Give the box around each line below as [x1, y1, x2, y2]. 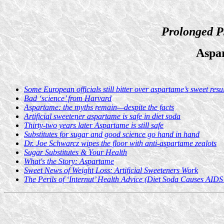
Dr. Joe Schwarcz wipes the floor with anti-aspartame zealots [24, 139, 216, 147]
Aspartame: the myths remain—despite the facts [24, 103, 174, 111]
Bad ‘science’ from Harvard [24, 94, 111, 102]
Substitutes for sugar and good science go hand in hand [24, 130, 199, 138]
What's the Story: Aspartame [24, 157, 114, 165]
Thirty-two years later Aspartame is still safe [24, 121, 163, 129]
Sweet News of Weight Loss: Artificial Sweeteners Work [24, 166, 198, 174]
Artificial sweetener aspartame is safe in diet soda [24, 112, 180, 120]
